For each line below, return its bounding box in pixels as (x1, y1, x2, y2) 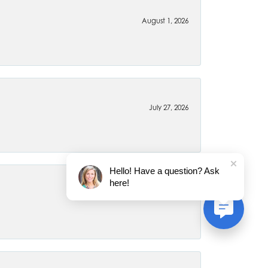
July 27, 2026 (149, 103, 188, 112)
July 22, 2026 (149, 190, 188, 199)
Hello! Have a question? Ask (109, 166, 220, 176)
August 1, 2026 (142, 16, 188, 25)
